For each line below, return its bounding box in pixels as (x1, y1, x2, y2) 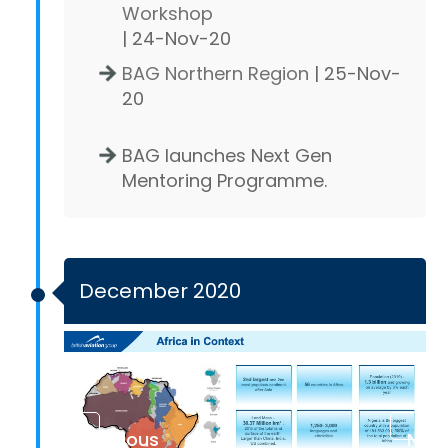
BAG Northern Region (122, 60, 309, 86)
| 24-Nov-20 (122, 25, 231, 51)
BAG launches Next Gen (122, 142, 332, 168)
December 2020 (79, 276, 241, 305)
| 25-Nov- (309, 60, 401, 86)
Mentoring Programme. (122, 167, 327, 193)
